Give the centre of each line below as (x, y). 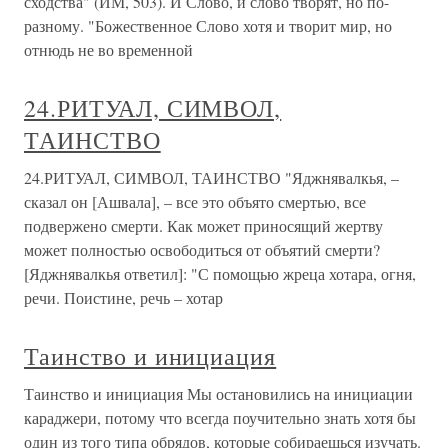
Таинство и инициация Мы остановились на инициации (218, 393)
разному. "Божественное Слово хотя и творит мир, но (208, 25)
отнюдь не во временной (108, 49)
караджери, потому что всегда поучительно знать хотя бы (220, 417)
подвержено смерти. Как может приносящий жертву (203, 225)
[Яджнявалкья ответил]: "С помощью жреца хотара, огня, (220, 273)
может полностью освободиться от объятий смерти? (202, 249)
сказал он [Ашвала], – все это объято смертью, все (195, 201)
